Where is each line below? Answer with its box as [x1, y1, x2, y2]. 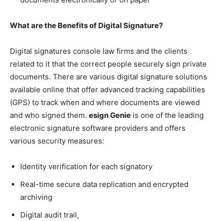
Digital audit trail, [20, 210, 81, 220]
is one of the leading [131, 110, 204, 120]
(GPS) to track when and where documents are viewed [10, 97, 200, 107]
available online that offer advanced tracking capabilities [10, 84, 205, 94]
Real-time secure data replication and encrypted [20, 179, 188, 189]
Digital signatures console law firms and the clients [10, 46, 187, 56]
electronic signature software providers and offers [10, 123, 185, 133]
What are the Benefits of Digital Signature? [10, 20, 163, 30]
